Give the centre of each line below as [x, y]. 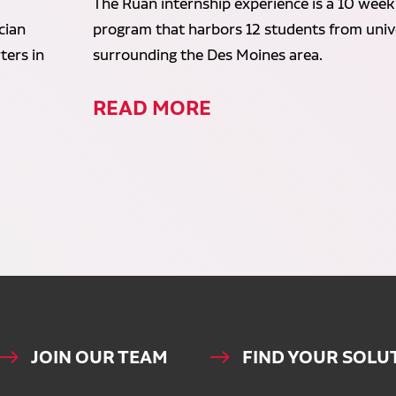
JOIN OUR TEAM [100, 358]
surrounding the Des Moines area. [208, 55]
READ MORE [152, 108]
